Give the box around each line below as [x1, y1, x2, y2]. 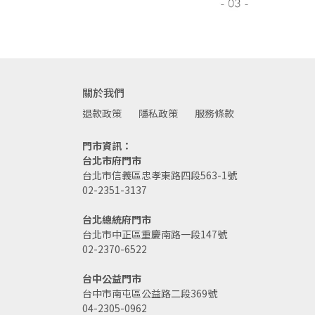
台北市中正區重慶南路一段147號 [82, 227, 227, 242]
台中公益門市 [82, 271, 141, 286]
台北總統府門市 [82, 212, 151, 227]
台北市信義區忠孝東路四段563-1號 [82, 168, 237, 183]
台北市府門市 [82, 153, 141, 168]
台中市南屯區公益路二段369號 [82, 286, 217, 301]
